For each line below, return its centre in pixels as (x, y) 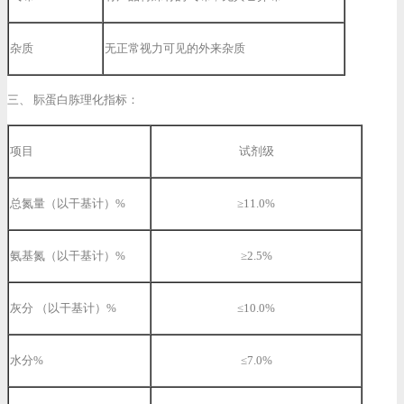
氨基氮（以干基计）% (68, 256)
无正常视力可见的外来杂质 (175, 49)
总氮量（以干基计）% (68, 203)
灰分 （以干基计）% (63, 308)
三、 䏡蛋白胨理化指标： (73, 101)
